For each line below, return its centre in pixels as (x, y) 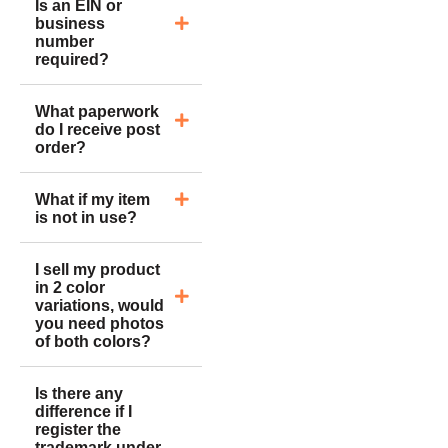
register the (78, 429)
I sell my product (97, 269)
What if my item (92, 199)
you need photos (99, 323)
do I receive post (97, 129)
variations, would (99, 305)
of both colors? (93, 341)
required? (72, 59)
